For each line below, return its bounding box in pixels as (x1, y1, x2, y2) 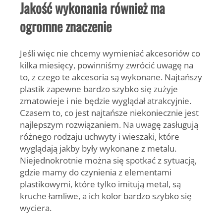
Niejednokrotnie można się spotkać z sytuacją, (20, 154, 197, 166)
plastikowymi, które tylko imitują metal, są (20, 177, 181, 190)
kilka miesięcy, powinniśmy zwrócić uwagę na (20, 58, 193, 71)
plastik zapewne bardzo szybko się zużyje (20, 82, 178, 95)
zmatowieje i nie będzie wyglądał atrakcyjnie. (20, 94, 191, 107)
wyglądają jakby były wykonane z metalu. (20, 142, 176, 154)
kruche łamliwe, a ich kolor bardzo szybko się (20, 189, 192, 202)
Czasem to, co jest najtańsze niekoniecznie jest (20, 106, 199, 118)
